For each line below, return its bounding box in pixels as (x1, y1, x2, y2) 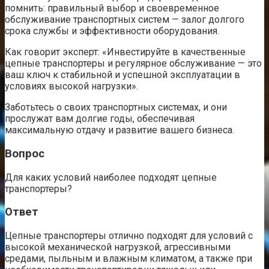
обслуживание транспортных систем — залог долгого (5, 14, 244, 26)
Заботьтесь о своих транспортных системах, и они (5, 101, 227, 113)
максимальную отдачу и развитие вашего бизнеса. (5, 124, 234, 136)
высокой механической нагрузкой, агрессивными (5, 241, 231, 253)
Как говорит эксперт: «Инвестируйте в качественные (5, 46, 246, 58)
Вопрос (5, 147, 44, 160)
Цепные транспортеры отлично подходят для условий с (5, 230, 253, 242)
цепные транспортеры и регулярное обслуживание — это (5, 58, 262, 70)
